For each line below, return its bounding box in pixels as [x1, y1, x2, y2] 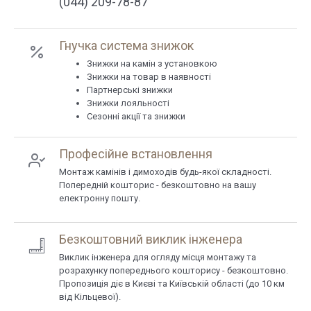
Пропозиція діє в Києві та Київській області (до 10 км [59, 278, 285, 289]
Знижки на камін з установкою [87, 58, 217, 69]
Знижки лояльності [87, 98, 169, 108]
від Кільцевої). [59, 292, 121, 302]
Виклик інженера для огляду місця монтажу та [59, 252, 256, 262]
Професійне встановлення [59, 146, 212, 161]
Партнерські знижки [87, 85, 173, 95]
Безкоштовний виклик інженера [59, 232, 242, 246]
